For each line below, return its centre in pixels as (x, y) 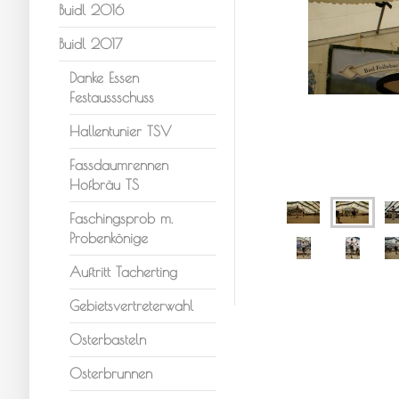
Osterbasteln (108, 339)
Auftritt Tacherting (124, 272)
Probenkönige (109, 238)
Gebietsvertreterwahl (132, 305)
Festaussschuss (112, 97)
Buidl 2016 (91, 10)
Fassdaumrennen (119, 165)
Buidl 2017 (90, 44)
